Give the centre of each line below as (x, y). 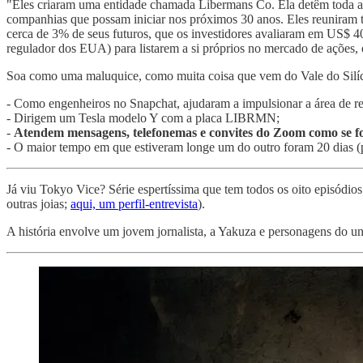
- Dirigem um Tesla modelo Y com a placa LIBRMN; (143, 117)
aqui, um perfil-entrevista (134, 203)
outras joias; (38, 203)
